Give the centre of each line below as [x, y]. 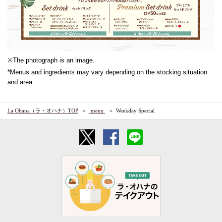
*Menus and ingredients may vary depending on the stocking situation [107, 72]
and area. [21, 82]
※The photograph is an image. [51, 60]
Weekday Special [135, 111]
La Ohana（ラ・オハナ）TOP [43, 111]
